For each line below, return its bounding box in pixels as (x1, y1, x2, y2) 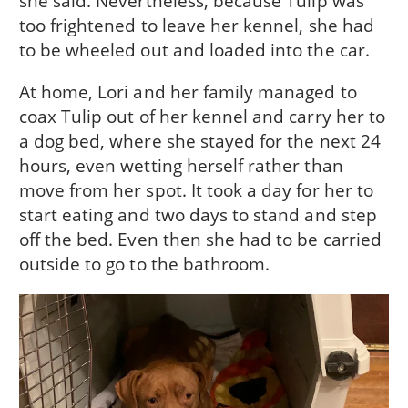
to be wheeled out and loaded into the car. (18, 37, 374, 62)
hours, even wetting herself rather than (18, 153, 343, 178)
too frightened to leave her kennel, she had (18, 13, 374, 37)
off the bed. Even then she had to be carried (18, 227, 382, 252)
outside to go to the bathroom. (18, 251, 270, 277)
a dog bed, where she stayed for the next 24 (18, 128, 381, 154)
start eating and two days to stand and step (18, 202, 377, 228)
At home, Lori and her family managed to (18, 79, 357, 105)
